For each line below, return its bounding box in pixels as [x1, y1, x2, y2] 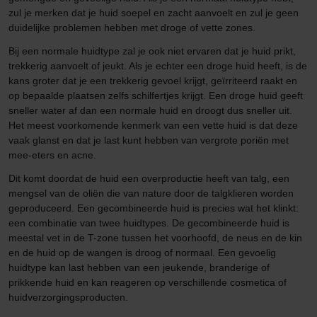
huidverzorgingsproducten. [8, 292, 128, 304]
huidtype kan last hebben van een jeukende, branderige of [8, 262, 270, 274]
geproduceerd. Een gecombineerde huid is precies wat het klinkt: [8, 202, 299, 214]
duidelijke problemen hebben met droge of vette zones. [8, 22, 255, 34]
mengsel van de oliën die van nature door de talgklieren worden [8, 188, 294, 200]
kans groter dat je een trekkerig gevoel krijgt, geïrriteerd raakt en [8, 75, 297, 87]
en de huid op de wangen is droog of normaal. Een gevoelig [8, 247, 276, 259]
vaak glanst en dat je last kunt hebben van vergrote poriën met [8, 134, 289, 146]
